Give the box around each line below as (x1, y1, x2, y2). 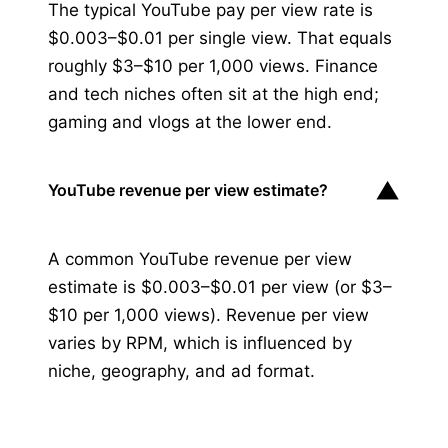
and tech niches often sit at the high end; (48, 83, 379, 104)
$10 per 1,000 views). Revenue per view (48, 304, 369, 325)
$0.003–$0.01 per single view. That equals (48, 27, 392, 48)
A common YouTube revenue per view (48, 248, 352, 269)
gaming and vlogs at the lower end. (48, 111, 332, 132)
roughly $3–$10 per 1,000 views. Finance (48, 55, 378, 76)
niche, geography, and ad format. (48, 360, 315, 381)
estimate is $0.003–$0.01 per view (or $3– (48, 276, 392, 297)
